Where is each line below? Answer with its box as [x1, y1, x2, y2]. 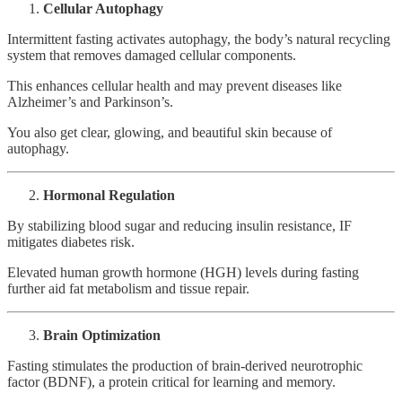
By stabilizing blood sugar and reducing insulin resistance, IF [7, 217, 352, 233]
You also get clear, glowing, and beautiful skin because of [7, 124, 332, 140]
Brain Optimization [43, 327, 161, 343]
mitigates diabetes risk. [7, 233, 135, 249]
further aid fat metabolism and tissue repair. [7, 280, 249, 296]
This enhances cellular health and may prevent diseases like [7, 77, 342, 93]
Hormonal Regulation [43, 187, 175, 203]
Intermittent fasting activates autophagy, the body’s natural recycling [7, 31, 390, 47]
